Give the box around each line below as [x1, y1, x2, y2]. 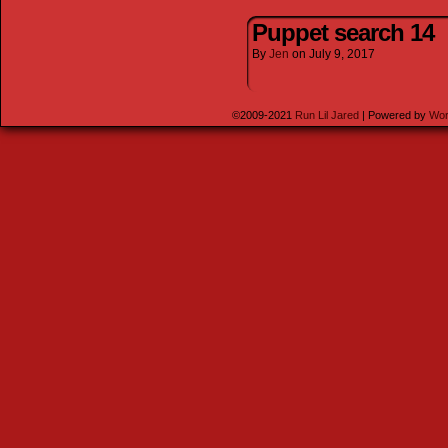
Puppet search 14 [252, 19, 434, 46]
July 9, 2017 [309, 47, 375, 61]
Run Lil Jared [294, 109, 359, 121]
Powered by [364, 109, 429, 121]
